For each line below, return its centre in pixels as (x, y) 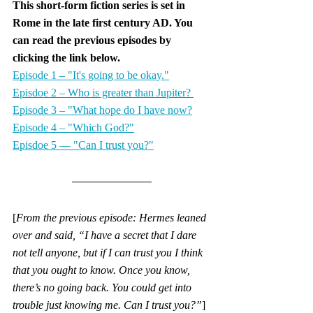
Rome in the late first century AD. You (104, 22)
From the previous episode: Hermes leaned (112, 217)
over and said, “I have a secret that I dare (106, 235)
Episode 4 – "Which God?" (73, 127)
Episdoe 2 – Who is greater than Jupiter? (103, 92)
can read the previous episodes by (93, 40)
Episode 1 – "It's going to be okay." (91, 75)
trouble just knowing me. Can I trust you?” (107, 305)
